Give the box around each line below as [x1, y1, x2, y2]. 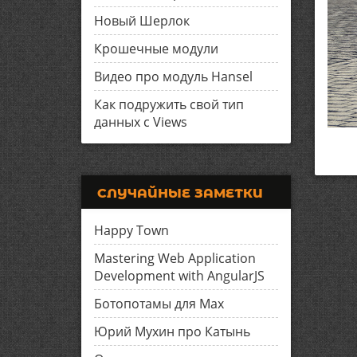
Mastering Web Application [94, 249, 256, 267]
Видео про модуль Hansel [94, 68, 253, 85]
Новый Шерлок [94, 12, 190, 29]
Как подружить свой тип [94, 96, 244, 113]
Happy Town [94, 222, 169, 239]
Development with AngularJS [94, 267, 265, 284]
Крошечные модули [94, 40, 218, 57]
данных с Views [94, 113, 187, 131]
